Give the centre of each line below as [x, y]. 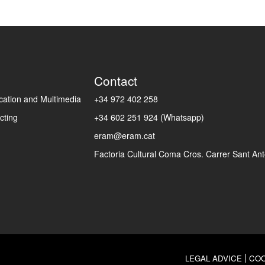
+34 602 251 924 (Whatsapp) [149, 117]
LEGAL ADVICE [214, 258]
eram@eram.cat [125, 136]
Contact [116, 81]
